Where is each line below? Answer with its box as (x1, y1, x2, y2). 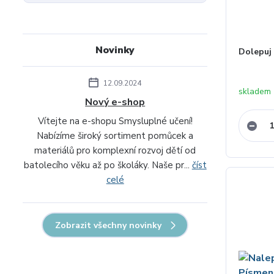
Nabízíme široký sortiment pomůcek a (37, 130, 194, 142)
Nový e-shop (85, 95, 146, 109)
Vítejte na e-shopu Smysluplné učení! (37, 115, 193, 127)
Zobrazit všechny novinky (55, 220, 162, 231)
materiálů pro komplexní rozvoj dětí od (34, 144, 196, 157)
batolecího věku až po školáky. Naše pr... (23, 159, 192, 171)
